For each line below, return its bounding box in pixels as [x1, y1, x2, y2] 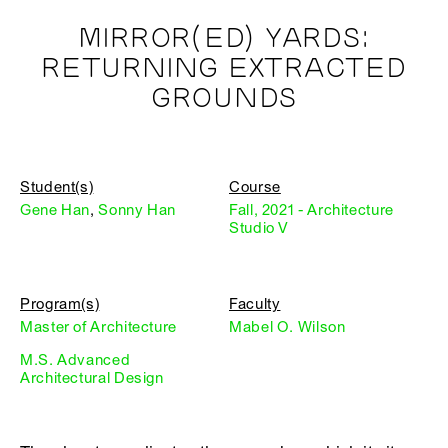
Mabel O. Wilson [229, 317, 346, 336]
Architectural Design [20, 368, 164, 387]
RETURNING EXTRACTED [41, 54, 407, 83]
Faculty [229, 294, 281, 313]
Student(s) [20, 177, 94, 196]
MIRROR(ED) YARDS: [78, 24, 370, 53]
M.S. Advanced [20, 350, 131, 369]
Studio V [229, 218, 290, 237]
